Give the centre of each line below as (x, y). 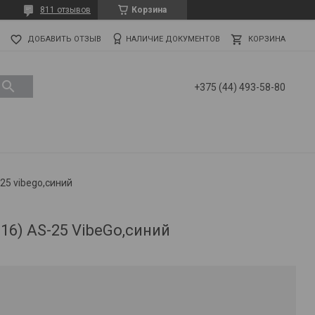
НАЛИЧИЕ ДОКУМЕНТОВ (173, 39)
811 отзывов (65, 10)
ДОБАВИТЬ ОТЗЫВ (64, 39)
